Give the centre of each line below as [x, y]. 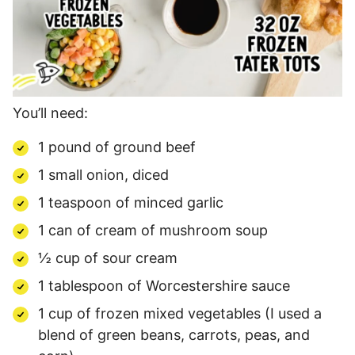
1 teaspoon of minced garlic [131, 202]
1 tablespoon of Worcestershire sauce [164, 285]
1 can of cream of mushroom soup [153, 230]
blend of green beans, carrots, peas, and [174, 334]
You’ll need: [50, 113]
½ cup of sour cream [108, 258]
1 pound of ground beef [117, 147]
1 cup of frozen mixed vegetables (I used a [180, 313]
